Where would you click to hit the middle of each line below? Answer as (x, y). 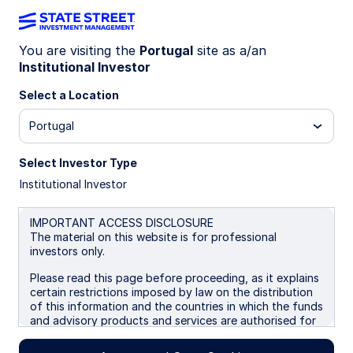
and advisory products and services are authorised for (173, 320)
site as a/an (230, 50)
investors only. (67, 251)
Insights (56, 77)
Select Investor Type (78, 163)
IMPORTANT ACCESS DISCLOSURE (122, 223)
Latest (48, 159)
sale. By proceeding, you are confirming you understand (176, 334)
